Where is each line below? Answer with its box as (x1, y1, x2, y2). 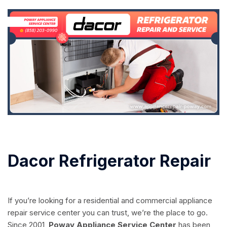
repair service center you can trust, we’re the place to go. (8, 207, 208, 217)
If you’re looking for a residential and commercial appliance (8, 195, 212, 205)
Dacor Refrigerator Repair (8, 150, 211, 171)
